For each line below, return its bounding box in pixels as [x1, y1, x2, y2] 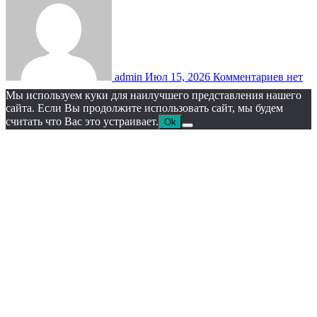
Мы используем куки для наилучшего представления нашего [6, 89, 301, 102]
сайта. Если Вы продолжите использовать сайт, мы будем [6, 102, 283, 115]
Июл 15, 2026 [145, 71, 213, 83]
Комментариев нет [213, 71, 303, 83]
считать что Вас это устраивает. [6, 115, 158, 128]
